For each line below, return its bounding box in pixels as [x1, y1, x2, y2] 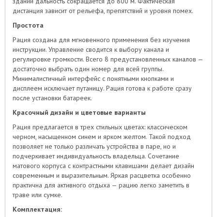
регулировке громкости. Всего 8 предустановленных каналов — [13, 55, 203, 64]
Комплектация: [13, 205, 62, 214]
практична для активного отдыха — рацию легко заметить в [13, 181, 189, 190]
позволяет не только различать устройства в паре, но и [13, 142, 176, 151]
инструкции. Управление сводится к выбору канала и [13, 45, 169, 54]
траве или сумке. [13, 190, 62, 200]
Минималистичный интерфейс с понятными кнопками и [13, 74, 174, 83]
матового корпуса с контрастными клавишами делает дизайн [13, 161, 194, 170]
